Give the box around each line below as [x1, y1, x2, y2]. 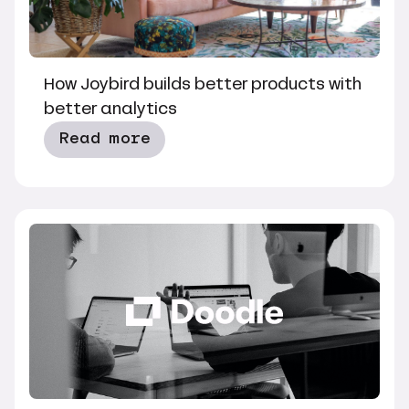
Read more [58, 131, 151, 147]
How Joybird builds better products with [44, 72, 362, 96]
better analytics [44, 97, 177, 121]
